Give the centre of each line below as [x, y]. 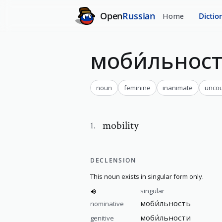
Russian [139, 16]
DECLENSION [113, 160]
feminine [137, 88]
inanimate [178, 88]
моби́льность [166, 203]
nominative [107, 204]
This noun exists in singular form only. [147, 176]
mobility [121, 126]
